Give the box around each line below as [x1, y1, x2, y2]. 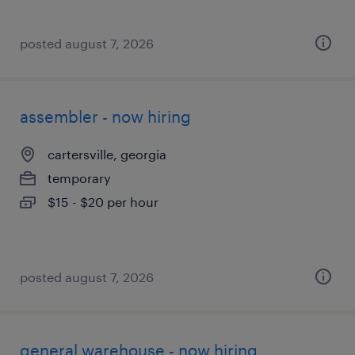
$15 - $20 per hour [48, 194, 158, 209]
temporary [48, 170, 111, 185]
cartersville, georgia [48, 147, 166, 162]
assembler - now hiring [20, 107, 191, 126]
